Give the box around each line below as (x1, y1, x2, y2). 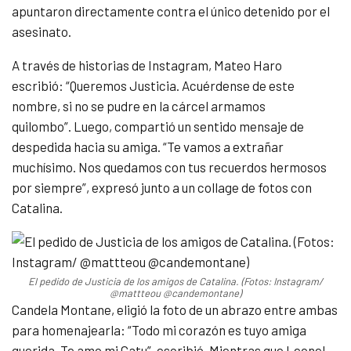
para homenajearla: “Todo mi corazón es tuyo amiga (12, 322, 306, 338)
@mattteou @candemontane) (110, 287, 241, 300)
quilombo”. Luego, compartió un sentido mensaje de (12, 118, 304, 135)
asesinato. (12, 24, 71, 40)
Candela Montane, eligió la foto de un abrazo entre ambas (12, 302, 338, 318)
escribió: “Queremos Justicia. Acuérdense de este (12, 78, 295, 94)
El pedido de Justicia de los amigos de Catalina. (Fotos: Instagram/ (28, 275, 323, 288)
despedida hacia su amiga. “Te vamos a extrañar (12, 139, 284, 155)
